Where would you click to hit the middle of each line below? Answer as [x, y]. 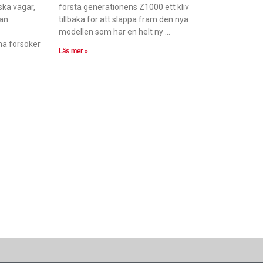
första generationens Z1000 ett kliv [124, 7]
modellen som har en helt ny [111, 31]
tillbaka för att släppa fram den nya [124, 19]
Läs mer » [74, 51]
